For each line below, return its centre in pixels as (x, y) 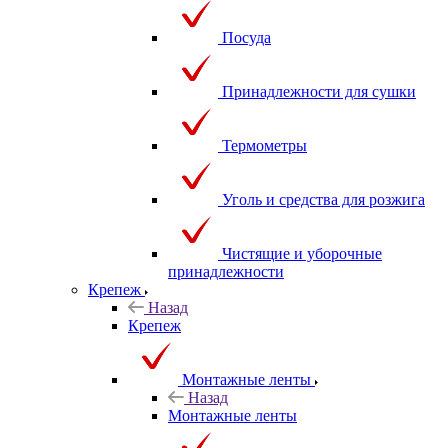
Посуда (246, 37)
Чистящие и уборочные (302, 253)
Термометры (264, 145)
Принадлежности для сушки (319, 91)
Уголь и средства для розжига (323, 199)
